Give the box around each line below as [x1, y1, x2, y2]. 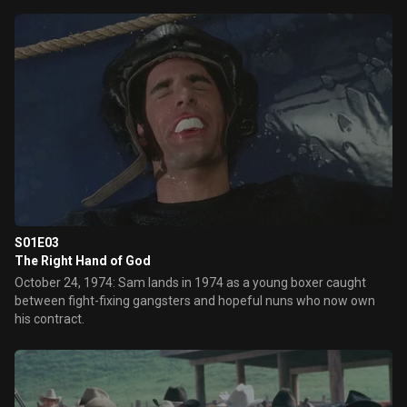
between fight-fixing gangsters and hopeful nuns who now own [15, 293, 375, 308]
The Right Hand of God [15, 253, 151, 268]
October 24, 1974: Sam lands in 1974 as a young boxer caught [15, 275, 366, 290]
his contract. [15, 312, 84, 326]
